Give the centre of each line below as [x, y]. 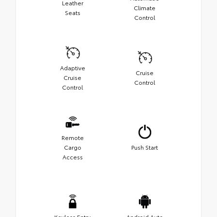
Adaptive [72, 68]
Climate [145, 8]
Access [72, 157]
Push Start [145, 147]
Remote [72, 138]
